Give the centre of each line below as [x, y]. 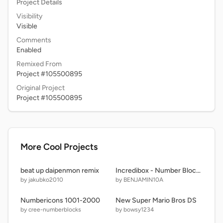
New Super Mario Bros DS [156, 200]
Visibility [29, 16]
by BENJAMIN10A [139, 180]
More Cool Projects [59, 147]
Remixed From [39, 64]
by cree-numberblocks [51, 210]
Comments [34, 40]
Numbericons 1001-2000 [60, 200]
